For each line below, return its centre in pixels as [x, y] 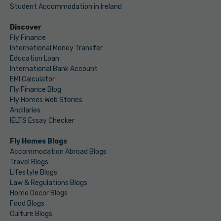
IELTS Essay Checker [42, 120]
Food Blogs [27, 203]
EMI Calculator [32, 79]
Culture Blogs [31, 214]
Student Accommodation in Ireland [66, 6]
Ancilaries [25, 110]
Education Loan [35, 58]
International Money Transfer [56, 48]
